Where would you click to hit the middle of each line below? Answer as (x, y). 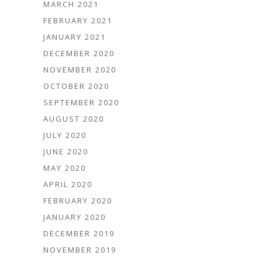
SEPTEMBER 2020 (81, 102)
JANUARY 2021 (75, 37)
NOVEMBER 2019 (80, 249)
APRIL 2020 (68, 184)
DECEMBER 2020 (79, 53)
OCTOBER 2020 (76, 86)
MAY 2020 (65, 168)
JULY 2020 (65, 135)
